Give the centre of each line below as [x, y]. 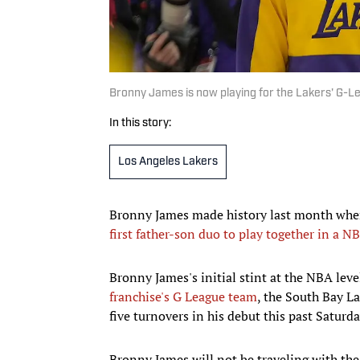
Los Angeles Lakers [168, 162]
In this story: [140, 123]
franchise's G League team [183, 296]
